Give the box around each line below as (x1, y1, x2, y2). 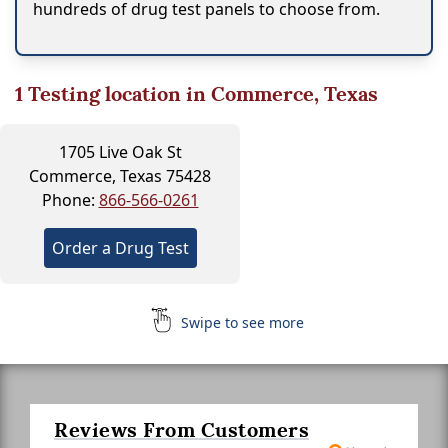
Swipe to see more (176, 312, 304, 332)
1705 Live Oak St (58, 140, 182, 163)
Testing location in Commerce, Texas (23, 80, 378, 107)
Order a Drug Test (51, 236, 189, 259)
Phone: (41, 188, 99, 211)
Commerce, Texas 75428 (29, 164, 211, 187)
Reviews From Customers (54, 416, 309, 443)
